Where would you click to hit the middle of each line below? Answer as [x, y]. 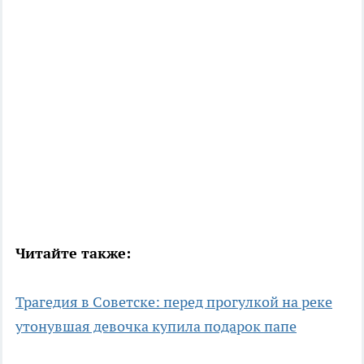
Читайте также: [73, 253]
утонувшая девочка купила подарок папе [156, 327]
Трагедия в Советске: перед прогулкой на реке [174, 302]
